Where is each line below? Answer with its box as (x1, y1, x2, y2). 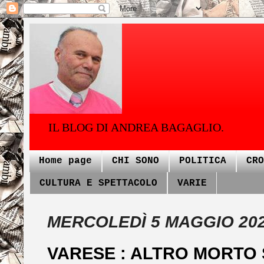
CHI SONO (112, 156, 159, 167)
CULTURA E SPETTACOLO (39, 177, 157, 189)
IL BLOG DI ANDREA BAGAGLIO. (48, 121, 224, 134)
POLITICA (179, 156, 226, 167)
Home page (39, 156, 92, 167)
